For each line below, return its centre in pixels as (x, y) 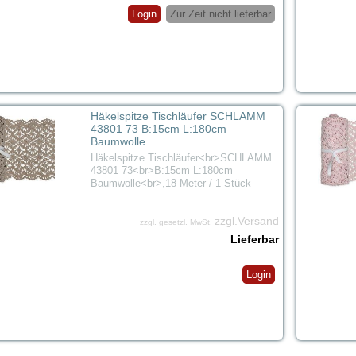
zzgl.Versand (246, 221)
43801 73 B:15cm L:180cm (158, 129)
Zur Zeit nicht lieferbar (220, 14)
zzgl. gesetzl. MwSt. (177, 222)
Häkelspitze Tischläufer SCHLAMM (178, 116)
